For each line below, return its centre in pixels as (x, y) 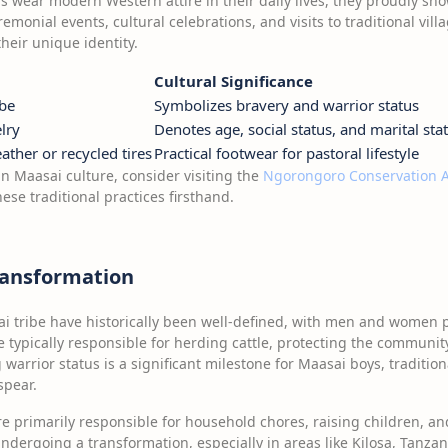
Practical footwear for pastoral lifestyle (286, 153)
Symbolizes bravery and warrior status (286, 105)
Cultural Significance (233, 81)
